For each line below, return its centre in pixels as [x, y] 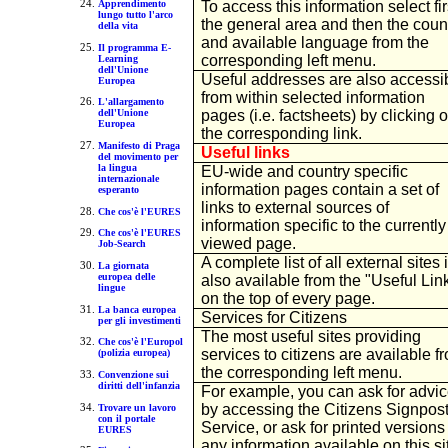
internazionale [128, 179]
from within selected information [312, 97]
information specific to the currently [323, 225]
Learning [117, 58]
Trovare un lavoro [136, 407]
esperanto [118, 190]
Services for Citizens [273, 317]
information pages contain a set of [319, 189]
